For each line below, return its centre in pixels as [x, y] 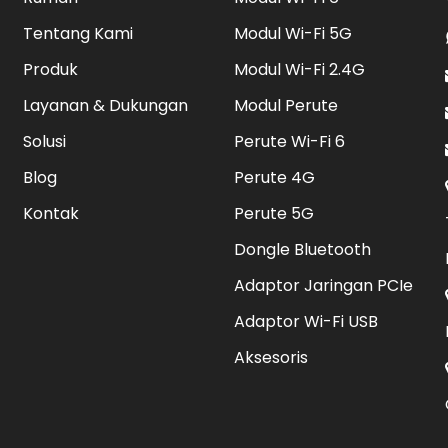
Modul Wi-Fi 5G [292, 33]
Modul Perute [285, 105]
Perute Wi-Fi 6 [289, 141]
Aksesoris [270, 357]
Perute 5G [273, 213]
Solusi [45, 141]
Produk [51, 69]
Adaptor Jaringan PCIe [323, 285]
